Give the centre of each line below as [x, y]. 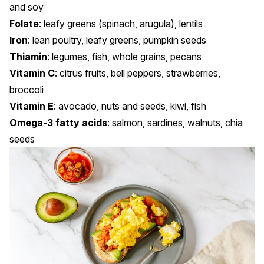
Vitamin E [32, 106]
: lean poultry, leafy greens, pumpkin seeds [117, 40]
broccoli [27, 90]
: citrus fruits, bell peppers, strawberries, [138, 73]
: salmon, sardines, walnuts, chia [175, 123]
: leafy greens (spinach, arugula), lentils [121, 24]
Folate [24, 24]
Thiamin [28, 57]
